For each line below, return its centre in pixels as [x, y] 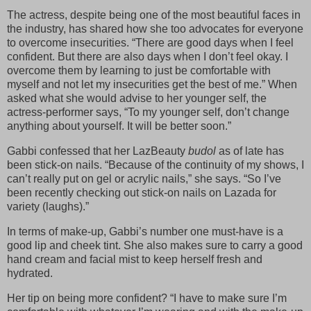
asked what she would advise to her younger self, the [137, 99]
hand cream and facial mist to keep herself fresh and [135, 259]
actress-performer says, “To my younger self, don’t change [148, 112]
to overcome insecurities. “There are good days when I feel [150, 43]
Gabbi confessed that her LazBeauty [98, 151]
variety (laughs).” [48, 207]
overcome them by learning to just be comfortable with [139, 71]
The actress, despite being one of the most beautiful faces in [154, 15]
